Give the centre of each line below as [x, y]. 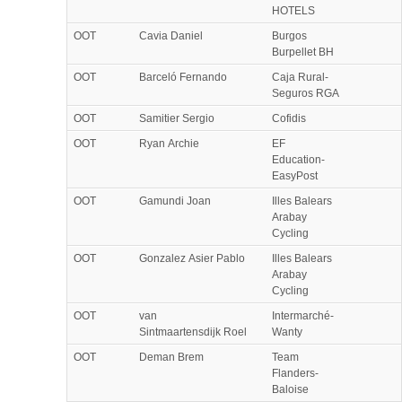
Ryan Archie [169, 143]
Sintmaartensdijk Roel [193, 332]
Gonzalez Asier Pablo [192, 258]
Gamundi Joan [175, 201]
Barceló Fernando [183, 77]
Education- [298, 159]
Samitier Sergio [177, 118]
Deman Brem [171, 357]
